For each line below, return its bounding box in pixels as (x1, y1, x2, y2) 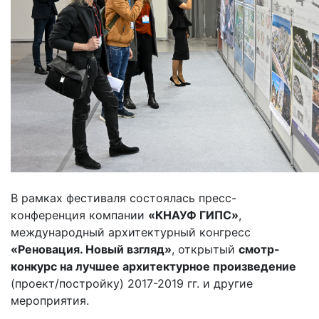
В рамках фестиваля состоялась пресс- (11, 190, 236, 205)
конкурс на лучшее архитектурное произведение (11, 258, 296, 273)
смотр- (239, 241, 280, 256)
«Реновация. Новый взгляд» (11, 241, 172, 256)
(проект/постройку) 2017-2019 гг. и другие (11, 276, 253, 291)
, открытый (172, 241, 239, 256)
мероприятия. (11, 293, 89, 308)
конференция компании (11, 207, 148, 222)
